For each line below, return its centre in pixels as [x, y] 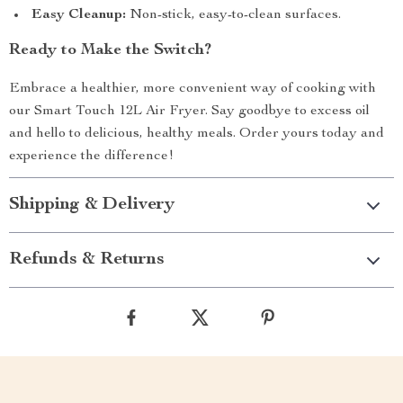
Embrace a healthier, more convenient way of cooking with [193, 89]
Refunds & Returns [87, 260]
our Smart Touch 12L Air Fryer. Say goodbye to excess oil [189, 112]
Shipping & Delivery [92, 205]
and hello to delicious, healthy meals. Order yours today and [197, 134]
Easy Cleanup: [79, 15]
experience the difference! [91, 157]
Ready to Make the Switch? [110, 50]
